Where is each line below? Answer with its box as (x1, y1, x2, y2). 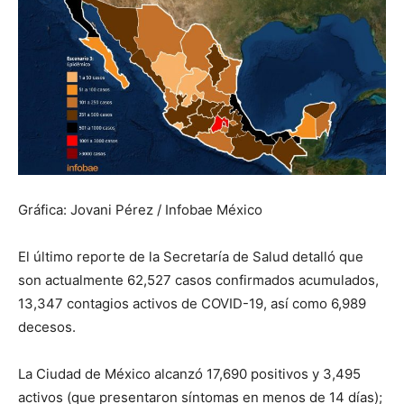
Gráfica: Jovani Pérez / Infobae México (18, 200, 262, 218)
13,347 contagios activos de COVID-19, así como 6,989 (18, 294, 366, 312)
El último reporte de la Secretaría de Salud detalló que (18, 247, 363, 265)
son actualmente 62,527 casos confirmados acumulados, (18, 271, 379, 289)
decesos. (18, 317, 76, 335)
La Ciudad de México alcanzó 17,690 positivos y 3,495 (18, 364, 361, 382)
